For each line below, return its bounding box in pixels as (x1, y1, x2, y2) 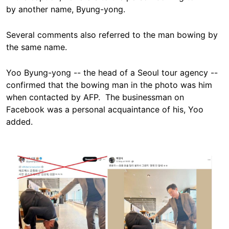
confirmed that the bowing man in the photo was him (6, 79, 212, 90)
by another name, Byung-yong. (6, 4, 125, 14)
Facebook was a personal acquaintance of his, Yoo (6, 104, 203, 114)
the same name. (6, 41, 75, 52)
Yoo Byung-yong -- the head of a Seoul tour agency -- (6, 67, 218, 78)
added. (6, 116, 33, 127)
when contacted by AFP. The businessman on (6, 91, 184, 102)
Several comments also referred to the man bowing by (6, 29, 218, 40)
